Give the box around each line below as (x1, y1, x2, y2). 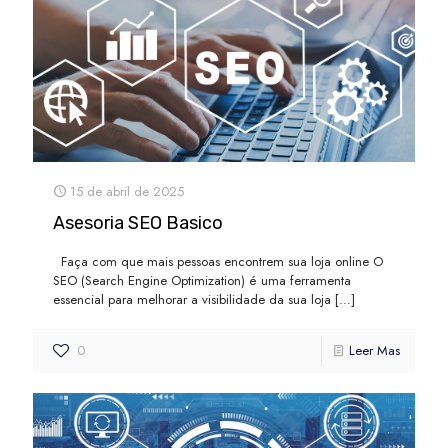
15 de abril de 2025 (70, 182, 184, 202)
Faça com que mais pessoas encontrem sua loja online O (53, 252, 383, 272)
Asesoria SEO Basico (53, 212, 223, 235)
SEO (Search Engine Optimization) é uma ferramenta (53, 271, 351, 291)
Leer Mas (349, 341, 400, 361)
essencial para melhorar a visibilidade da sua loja (53, 290, 331, 310)
